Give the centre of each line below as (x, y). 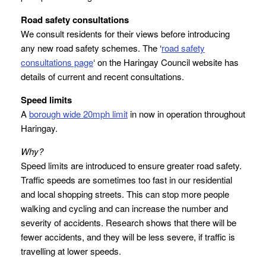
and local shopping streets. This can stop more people (125, 194)
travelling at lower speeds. (71, 251)
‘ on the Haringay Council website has (166, 62)
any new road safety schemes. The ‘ (91, 48)
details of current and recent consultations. (102, 77)
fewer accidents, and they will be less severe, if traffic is (128, 237)
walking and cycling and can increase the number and (124, 208)
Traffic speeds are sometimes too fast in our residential (126, 180)
